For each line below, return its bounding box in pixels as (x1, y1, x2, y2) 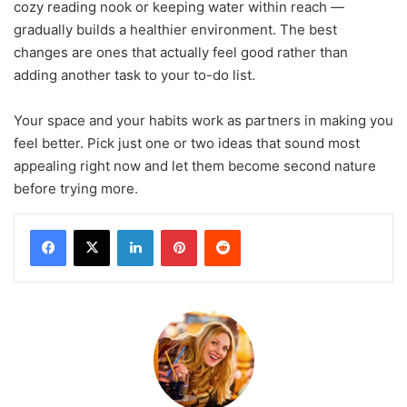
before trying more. (14, 179, 138, 197)
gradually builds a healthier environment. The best (14, 20, 337, 38)
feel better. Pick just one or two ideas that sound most (14, 134, 360, 152)
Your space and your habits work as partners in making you (14, 111, 393, 129)
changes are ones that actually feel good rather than (14, 43, 348, 61)
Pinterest (196, 221, 248, 236)
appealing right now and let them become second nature (14, 156, 376, 174)
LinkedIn (153, 221, 200, 236)
